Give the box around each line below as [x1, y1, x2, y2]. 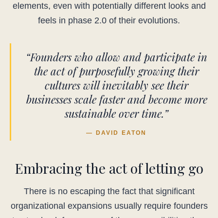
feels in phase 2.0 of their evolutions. [38, 16, 180, 26]
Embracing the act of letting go [15, 159, 203, 178]
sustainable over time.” [65, 106, 168, 121]
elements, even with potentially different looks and [12, 1, 206, 11]
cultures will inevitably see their [45, 78, 188, 93]
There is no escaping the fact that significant [23, 186, 195, 197]
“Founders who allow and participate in [26, 50, 207, 65]
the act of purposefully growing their [34, 64, 199, 79]
